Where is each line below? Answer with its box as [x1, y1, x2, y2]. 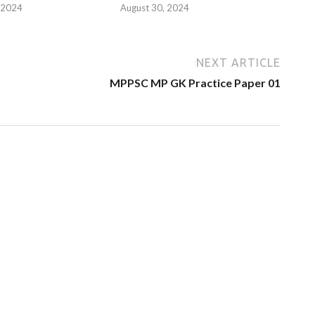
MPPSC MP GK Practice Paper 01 [110, 75, 281, 89]
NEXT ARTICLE [196, 56, 281, 69]
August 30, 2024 [120, 1, 190, 13]
